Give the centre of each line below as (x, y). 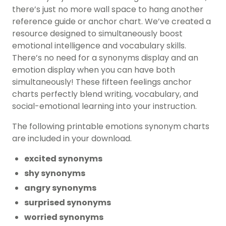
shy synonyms (55, 173)
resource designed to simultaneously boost (97, 33)
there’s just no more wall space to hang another (108, 9)
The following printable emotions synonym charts (111, 126)
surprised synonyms (68, 202)
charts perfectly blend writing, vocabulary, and (105, 94)
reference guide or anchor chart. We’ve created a (111, 21)
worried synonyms (64, 217)
